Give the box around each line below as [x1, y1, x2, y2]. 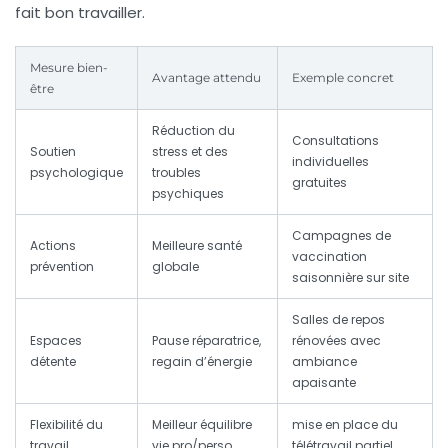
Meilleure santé [152, 237, 242, 255]
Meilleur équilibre [152, 416, 252, 434]
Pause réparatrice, [152, 332, 261, 350]
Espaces [30, 332, 82, 350]
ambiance [292, 353, 357, 371]
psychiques [152, 185, 224, 203]
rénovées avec [292, 332, 381, 350]
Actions [30, 237, 76, 255]
